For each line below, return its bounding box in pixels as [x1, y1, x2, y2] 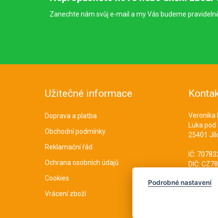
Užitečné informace [45, 88, 132, 99]
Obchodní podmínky [45, 127, 106, 135]
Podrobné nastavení [148, 179, 212, 187]
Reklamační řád [45, 143, 92, 151]
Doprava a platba [45, 112, 97, 120]
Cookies [45, 174, 69, 182]
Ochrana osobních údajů [45, 159, 119, 166]
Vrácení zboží [45, 190, 86, 198]
